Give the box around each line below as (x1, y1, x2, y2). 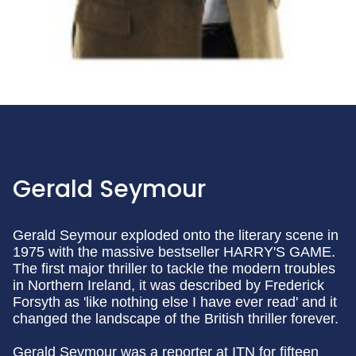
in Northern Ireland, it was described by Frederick (13, 277, 324, 293)
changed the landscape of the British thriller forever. (13, 311, 339, 327)
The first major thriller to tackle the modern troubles (13, 261, 335, 277)
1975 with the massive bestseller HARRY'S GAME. (13, 244, 335, 260)
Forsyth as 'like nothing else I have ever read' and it (13, 294, 337, 310)
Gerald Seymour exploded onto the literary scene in (13, 227, 339, 243)
